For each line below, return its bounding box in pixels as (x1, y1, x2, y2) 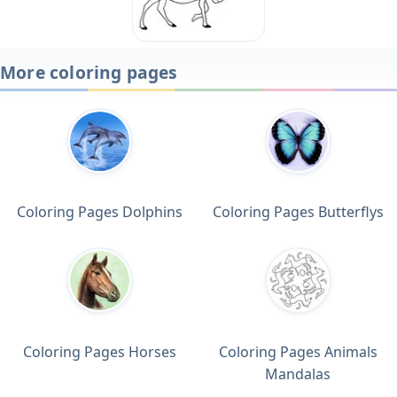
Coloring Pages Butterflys (212, 202, 384, 222)
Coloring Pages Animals (218, 342, 378, 362)
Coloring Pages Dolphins (16, 202, 183, 222)
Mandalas (265, 364, 331, 384)
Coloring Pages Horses (22, 342, 176, 362)
